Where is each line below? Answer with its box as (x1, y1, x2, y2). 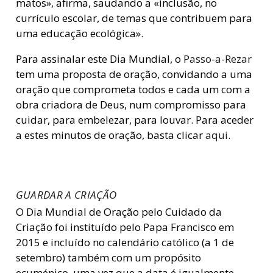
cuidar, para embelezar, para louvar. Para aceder (15, 113, 253, 127)
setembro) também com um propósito (15, 250, 201, 265)
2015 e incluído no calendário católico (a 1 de (15, 235, 234, 250)
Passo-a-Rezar (183, 52, 252, 66)
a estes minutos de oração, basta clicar (15, 128, 205, 143)
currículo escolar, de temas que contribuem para (15, 11, 252, 26)
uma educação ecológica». (15, 26, 143, 41)
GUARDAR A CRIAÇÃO (15, 188, 117, 202)
